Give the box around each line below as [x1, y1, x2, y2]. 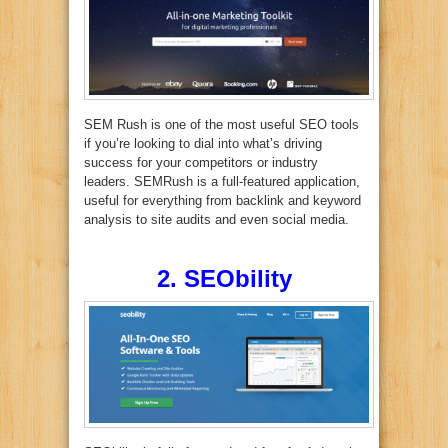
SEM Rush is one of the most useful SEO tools [84, 117, 359, 133]
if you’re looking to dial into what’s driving [84, 136, 322, 152]
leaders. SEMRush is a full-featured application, [84, 174, 360, 190]
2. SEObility [156, 265, 292, 293]
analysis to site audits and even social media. [84, 212, 349, 228]
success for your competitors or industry [84, 155, 318, 171]
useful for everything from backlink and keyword [84, 193, 361, 209]
